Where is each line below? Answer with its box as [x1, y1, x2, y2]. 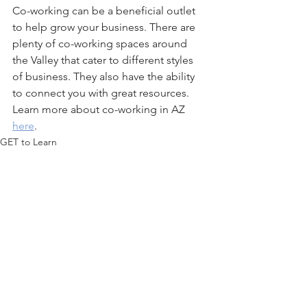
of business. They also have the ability [12, 70, 197, 84]
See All [189, 274, 219, 287]
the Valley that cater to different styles [12, 53, 196, 67]
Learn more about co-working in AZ [12, 103, 188, 116]
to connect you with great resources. [12, 86, 192, 100]
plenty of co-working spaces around [12, 37, 190, 51]
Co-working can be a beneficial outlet [12, 4, 198, 18]
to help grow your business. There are [12, 21, 198, 34]
